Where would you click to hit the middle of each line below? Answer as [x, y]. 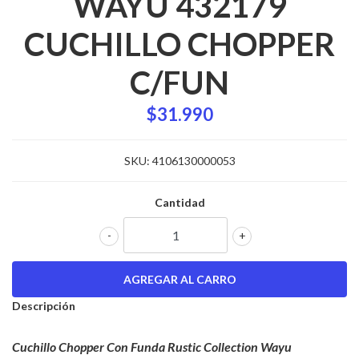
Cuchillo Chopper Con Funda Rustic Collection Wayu [152, 347]
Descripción [44, 306]
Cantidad [179, 203]
